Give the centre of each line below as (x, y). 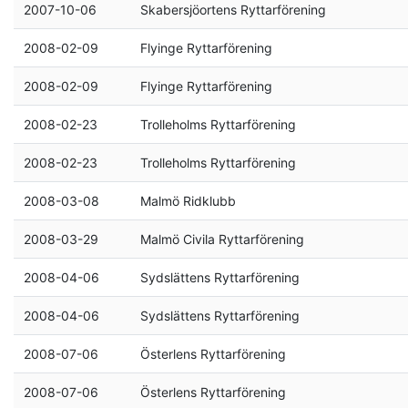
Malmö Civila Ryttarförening (222, 239)
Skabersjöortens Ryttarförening (233, 10)
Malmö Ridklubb (188, 201)
